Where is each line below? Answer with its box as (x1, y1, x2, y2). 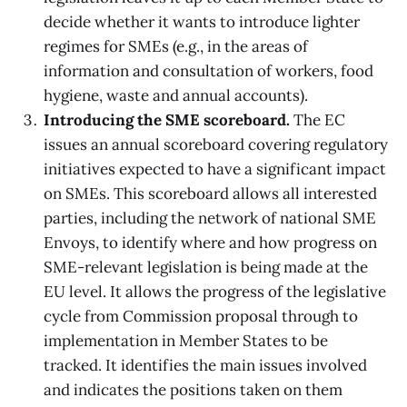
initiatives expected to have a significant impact (44, 158, 386, 179)
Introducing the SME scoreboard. (44, 109, 293, 130)
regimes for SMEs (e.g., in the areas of (44, 35, 308, 56)
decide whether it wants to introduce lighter (44, 11, 360, 32)
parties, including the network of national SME (44, 207, 376, 228)
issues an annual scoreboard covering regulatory (44, 134, 388, 154)
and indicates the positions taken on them (44, 379, 342, 400)
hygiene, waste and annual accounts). (44, 84, 308, 105)
